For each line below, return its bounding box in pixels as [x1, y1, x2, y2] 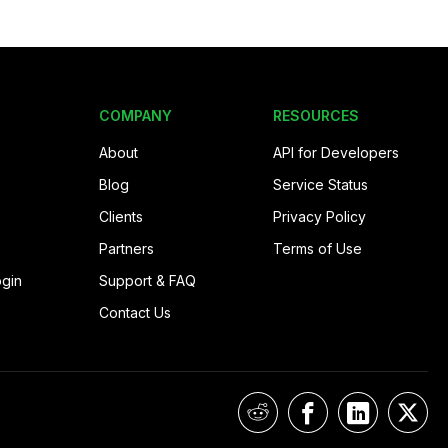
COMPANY [99, 106, 173, 124]
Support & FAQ [99, 271, 197, 289]
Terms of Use [273, 239, 363, 257]
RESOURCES [273, 106, 360, 124]
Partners [99, 239, 155, 257]
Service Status [273, 175, 369, 193]
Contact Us [99, 303, 172, 321]
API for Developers [273, 143, 400, 161]
